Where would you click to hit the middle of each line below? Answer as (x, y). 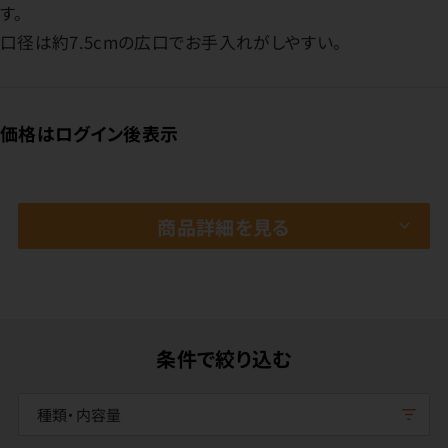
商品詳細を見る (224, 226)
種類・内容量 (79, 415)
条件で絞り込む (224, 359)
